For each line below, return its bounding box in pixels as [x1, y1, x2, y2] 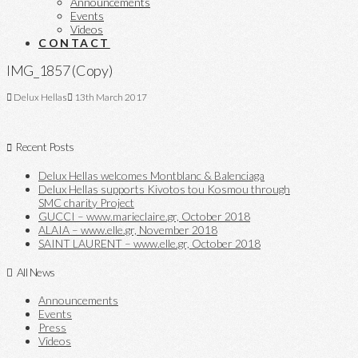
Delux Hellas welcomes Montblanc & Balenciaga [38, 169, 265, 183]
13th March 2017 [73, 90, 147, 103]
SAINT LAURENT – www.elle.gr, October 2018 [38, 237, 261, 251]
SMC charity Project [38, 196, 134, 210]
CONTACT [38, 36, 110, 50]
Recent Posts [15, 140, 74, 154]
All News [16, 265, 55, 279]
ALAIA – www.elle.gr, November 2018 [38, 223, 217, 237]
